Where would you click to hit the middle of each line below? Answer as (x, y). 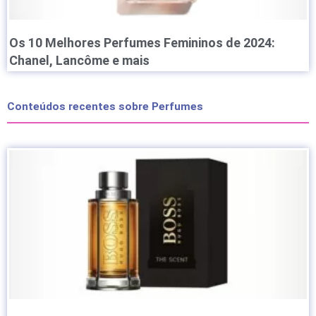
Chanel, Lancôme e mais (79, 60)
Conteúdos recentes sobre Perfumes (105, 106)
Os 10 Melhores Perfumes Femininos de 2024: (142, 42)
